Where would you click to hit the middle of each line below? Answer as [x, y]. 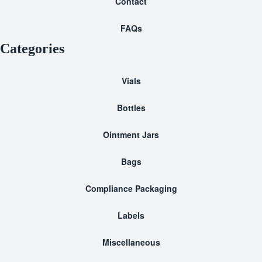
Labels [131, 215]
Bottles [131, 108]
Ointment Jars [131, 135]
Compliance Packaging [131, 188]
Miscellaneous [131, 242]
